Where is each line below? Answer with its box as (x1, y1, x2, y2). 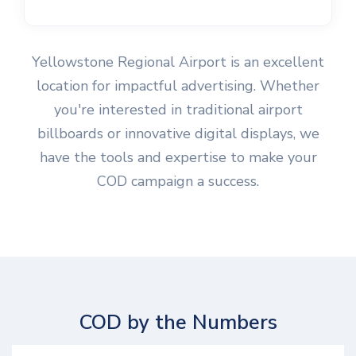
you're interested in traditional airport (53, 99, 303, 119)
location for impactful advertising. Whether (37, 75, 319, 95)
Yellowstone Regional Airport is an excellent (32, 52, 324, 72)
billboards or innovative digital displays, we (37, 123, 319, 143)
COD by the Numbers (79, 308, 277, 336)
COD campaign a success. (97, 171, 259, 191)
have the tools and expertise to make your (39, 147, 317, 167)
